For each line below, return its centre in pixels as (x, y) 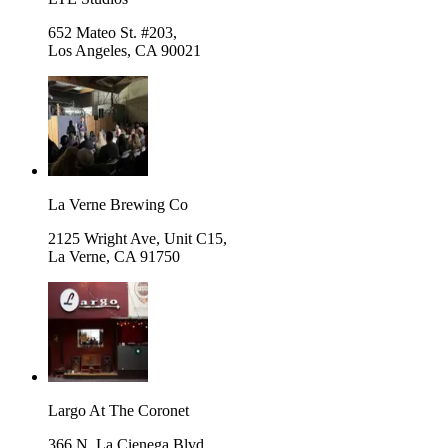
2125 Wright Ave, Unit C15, (137, 238)
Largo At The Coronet (118, 410)
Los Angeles (87, 50)
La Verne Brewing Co (118, 204)
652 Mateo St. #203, (112, 32)
